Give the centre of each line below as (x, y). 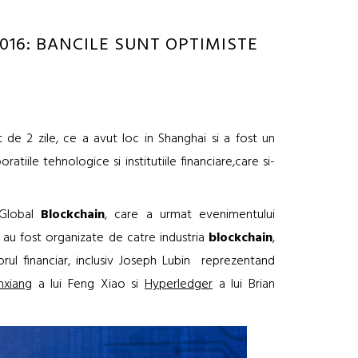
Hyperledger (178, 284)
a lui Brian (243, 284)
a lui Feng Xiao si (88, 284)
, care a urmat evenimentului (190, 215)
